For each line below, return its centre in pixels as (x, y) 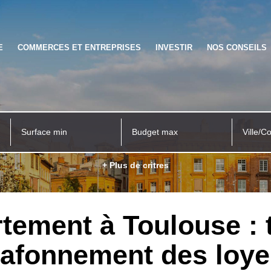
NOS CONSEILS (237, 47)
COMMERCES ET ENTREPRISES (79, 47)
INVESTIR (174, 47)
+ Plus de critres (135, 165)
